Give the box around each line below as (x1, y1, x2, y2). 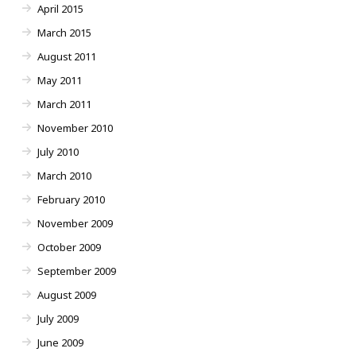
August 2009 (37, 288, 96, 303)
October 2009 (37, 240, 101, 255)
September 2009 (37, 264, 116, 279)
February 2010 (37, 192, 105, 207)
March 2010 (37, 168, 91, 184)
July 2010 (37, 145, 79, 160)
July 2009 (37, 311, 79, 327)
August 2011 (37, 49, 96, 64)
